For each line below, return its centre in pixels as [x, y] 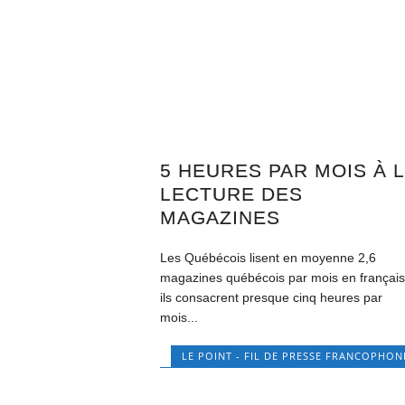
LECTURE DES [232, 194]
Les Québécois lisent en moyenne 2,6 [268, 258]
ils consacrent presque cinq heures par [272, 298]
